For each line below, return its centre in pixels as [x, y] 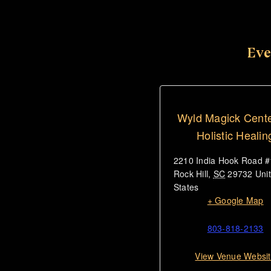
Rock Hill [191, 174]
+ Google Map [235, 201]
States [186, 187]
